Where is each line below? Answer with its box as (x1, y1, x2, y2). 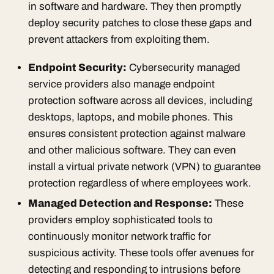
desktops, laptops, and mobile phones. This (28, 111, 233, 123)
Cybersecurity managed (126, 61, 240, 73)
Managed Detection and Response (28, 197, 209, 209)
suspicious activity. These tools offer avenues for (28, 246, 254, 259)
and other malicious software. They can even (28, 144, 236, 156)
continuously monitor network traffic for (28, 230, 211, 242)
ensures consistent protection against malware (28, 127, 245, 139)
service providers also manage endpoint (28, 78, 215, 90)
